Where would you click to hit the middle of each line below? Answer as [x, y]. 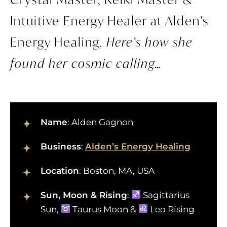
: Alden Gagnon [100, 122]
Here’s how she [149, 42]
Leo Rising [171, 209]
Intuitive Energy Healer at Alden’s [109, 21]
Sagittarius [165, 195]
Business [61, 146]
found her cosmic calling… [86, 63]
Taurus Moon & [104, 209]
